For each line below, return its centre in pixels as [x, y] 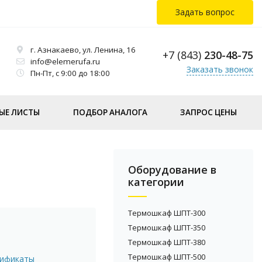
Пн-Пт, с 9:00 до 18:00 [70, 73]
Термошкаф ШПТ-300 [167, 213]
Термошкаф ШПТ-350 [167, 227]
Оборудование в [173, 169]
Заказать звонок [220, 69]
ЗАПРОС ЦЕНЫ [208, 112]
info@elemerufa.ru [65, 61]
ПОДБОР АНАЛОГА [110, 112]
